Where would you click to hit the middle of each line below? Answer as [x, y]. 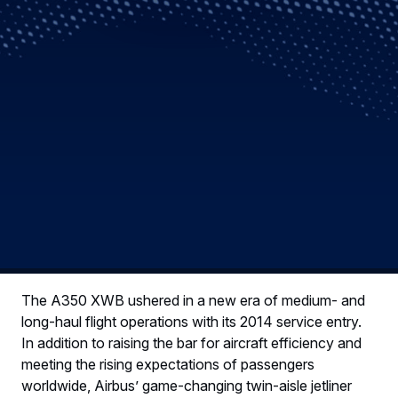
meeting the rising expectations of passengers [168, 364]
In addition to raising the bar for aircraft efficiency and [191, 342]
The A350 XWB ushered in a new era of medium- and [193, 300]
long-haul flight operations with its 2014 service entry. [191, 321]
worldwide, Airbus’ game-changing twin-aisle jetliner [187, 385]
